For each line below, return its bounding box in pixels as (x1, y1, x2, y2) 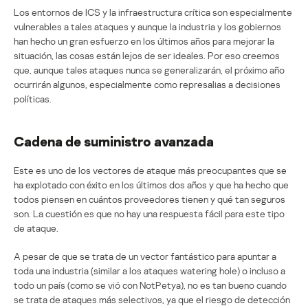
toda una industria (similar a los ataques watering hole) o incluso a (14, 264, 285, 276)
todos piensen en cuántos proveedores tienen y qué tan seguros (14, 192, 285, 205)
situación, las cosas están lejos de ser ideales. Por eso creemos (14, 49, 280, 61)
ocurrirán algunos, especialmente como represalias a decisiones (14, 78, 280, 90)
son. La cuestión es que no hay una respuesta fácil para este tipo (14, 207, 285, 219)
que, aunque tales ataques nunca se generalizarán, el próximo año (14, 63, 285, 76)
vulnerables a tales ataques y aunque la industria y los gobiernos (14, 20, 281, 32)
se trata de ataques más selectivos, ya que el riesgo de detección (14, 293, 290, 305)
